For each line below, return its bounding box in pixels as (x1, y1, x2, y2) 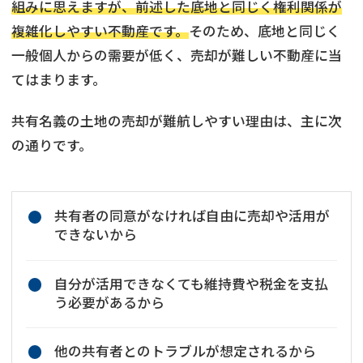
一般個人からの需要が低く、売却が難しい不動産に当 (11, 45, 342, 66)
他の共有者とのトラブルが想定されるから (53, 341, 316, 361)
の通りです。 (11, 135, 92, 156)
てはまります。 (11, 70, 106, 90)
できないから (53, 224, 137, 245)
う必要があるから (53, 292, 164, 312)
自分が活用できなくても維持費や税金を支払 (53, 273, 328, 293)
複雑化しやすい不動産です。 (11, 21, 189, 41)
